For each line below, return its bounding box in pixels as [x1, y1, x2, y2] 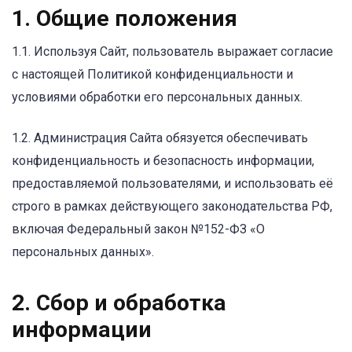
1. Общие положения [12, 5, 237, 32]
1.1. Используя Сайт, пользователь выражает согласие [12, 44, 333, 60]
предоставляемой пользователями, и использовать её [12, 176, 333, 192]
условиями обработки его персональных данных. [12, 90, 302, 105]
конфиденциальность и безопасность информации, [12, 153, 314, 169]
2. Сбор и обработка [12, 289, 226, 316]
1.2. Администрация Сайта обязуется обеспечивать [12, 130, 308, 146]
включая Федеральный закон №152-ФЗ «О [12, 222, 265, 237]
